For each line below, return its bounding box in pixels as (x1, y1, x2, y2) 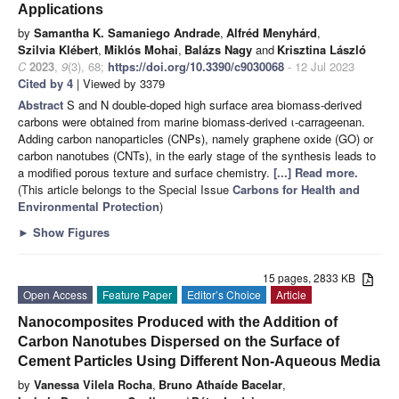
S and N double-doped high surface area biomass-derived (67, 96, 362, 114)
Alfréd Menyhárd (226, 24, 317, 42)
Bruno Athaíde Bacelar (159, 376, 282, 394)
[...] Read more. (273, 164, 358, 182)
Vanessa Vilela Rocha (34, 376, 152, 394)
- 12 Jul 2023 (284, 58, 354, 76)
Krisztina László (277, 41, 366, 59)
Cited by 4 (18, 75, 73, 93)
